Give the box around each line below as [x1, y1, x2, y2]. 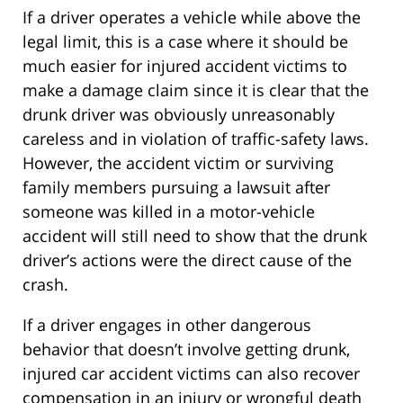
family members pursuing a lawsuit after [22, 175, 330, 198]
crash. [22, 273, 68, 295]
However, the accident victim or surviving [22, 151, 334, 174]
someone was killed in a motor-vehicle [22, 200, 315, 222]
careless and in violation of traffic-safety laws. [22, 127, 369, 149]
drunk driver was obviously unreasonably [22, 103, 335, 125]
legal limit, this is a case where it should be [22, 30, 348, 52]
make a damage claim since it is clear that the [22, 78, 369, 101]
